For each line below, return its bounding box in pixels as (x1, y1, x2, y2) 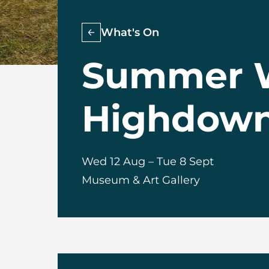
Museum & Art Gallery (82, 174, 201, 187)
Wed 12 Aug (82, 155, 146, 168)
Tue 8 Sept (157, 155, 214, 168)
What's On (101, 25, 160, 39)
